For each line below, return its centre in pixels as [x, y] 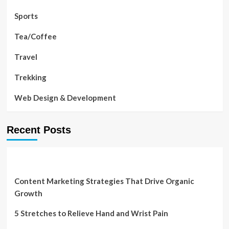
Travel [26, 57]
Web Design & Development [65, 98]
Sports [26, 16]
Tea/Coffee [35, 36]
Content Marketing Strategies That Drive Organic [104, 181]
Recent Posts [39, 130]
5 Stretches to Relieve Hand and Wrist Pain [91, 213]
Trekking [30, 77]
